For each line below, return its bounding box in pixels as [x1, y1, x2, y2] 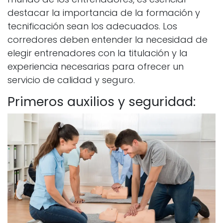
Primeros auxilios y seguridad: [7, 93, 196, 111]
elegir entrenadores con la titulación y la [7, 47, 188, 60]
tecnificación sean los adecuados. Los [7, 20, 177, 33]
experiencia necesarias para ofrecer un [7, 60, 184, 73]
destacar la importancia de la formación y [7, 6, 200, 19]
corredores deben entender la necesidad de [7, 33, 208, 46]
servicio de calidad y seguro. [7, 74, 135, 87]
